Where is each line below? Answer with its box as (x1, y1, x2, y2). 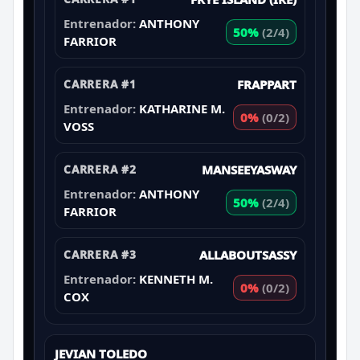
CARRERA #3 (63, 246, 137, 262)
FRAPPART (237, 76, 297, 92)
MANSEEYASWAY (202, 161, 297, 178)
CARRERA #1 (63, 76, 137, 92)
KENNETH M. (139, 270, 213, 287)
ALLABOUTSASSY (199, 246, 297, 263)
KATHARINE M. (139, 100, 225, 117)
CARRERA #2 (63, 161, 137, 177)
